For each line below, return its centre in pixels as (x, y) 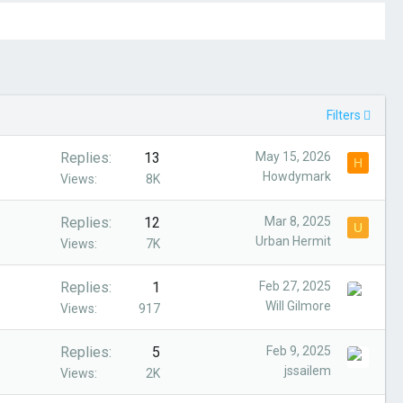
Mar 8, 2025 (298, 221)
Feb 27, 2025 (295, 286)
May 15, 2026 (293, 157)
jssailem (308, 371)
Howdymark (297, 176)
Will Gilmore (298, 306)
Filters (344, 115)
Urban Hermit (293, 241)
